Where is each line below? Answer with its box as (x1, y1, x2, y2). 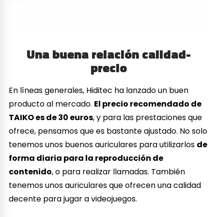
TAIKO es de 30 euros (9, 111, 93, 123)
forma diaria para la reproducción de (9, 152, 164, 164)
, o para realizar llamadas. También (52, 166, 186, 177)
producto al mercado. (9, 98, 94, 109)
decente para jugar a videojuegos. (9, 193, 138, 204)
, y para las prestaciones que (93, 111, 202, 123)
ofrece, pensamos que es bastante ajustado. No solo (9, 125, 208, 137)
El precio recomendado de (94, 98, 202, 109)
